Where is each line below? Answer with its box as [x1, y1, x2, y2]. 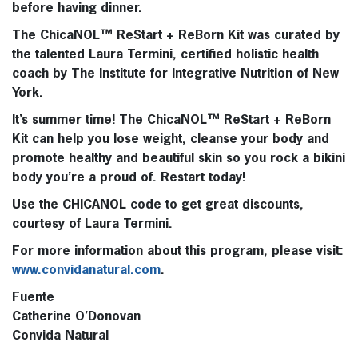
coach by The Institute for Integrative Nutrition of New [12, 68, 339, 82]
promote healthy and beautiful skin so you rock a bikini [12, 153, 345, 166]
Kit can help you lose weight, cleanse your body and [12, 133, 329, 147]
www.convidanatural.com [12, 265, 161, 278]
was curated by [244, 30, 340, 43]
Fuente [12, 292, 54, 305]
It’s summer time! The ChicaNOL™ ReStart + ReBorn [12, 114, 331, 128]
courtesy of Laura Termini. [12, 218, 173, 232]
